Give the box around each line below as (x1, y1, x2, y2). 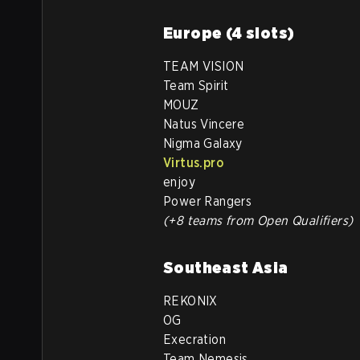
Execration (163, 332, 226, 347)
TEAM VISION (163, 59, 244, 74)
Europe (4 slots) (163, 23, 298, 43)
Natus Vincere (163, 117, 245, 132)
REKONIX (163, 293, 218, 309)
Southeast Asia (163, 258, 288, 277)
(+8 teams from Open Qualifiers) (163, 213, 354, 228)
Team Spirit (163, 78, 229, 93)
